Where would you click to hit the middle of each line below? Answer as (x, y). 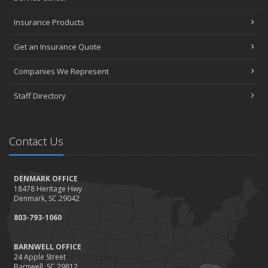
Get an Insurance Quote (57, 47)
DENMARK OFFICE (46, 179)
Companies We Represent (61, 71)
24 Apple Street (40, 257)
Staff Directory (40, 96)
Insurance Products (49, 22)
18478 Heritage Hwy (48, 189)
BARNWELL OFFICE (48, 247)
